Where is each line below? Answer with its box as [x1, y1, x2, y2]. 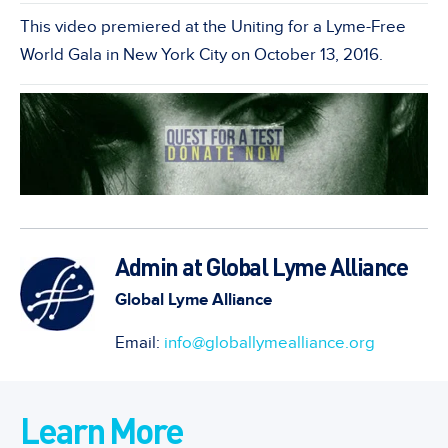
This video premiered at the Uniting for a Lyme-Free [20, 16, 406, 37]
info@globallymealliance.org [164, 333, 375, 353]
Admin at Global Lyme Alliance [115, 251, 408, 282]
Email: [115, 333, 164, 353]
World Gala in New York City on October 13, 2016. [20, 44, 383, 65]
